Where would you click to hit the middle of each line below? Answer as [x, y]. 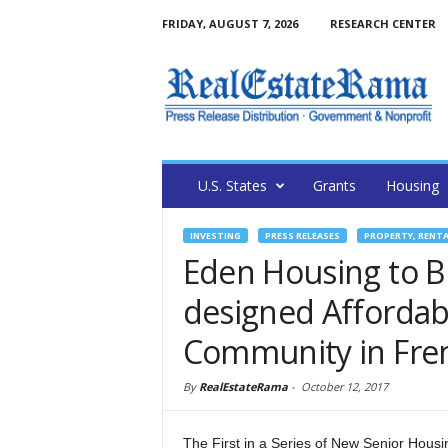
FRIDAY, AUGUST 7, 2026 [229, 23]
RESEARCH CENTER [382, 23]
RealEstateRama [243, 386]
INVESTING [215, 235]
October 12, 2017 [344, 386]
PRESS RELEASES [302, 235]
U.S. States [232, 185]
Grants [334, 185]
